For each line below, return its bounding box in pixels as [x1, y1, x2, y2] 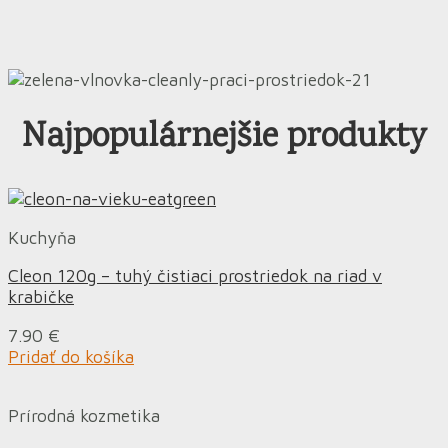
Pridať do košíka [8, 345, 134, 367]
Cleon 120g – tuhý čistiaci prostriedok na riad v [8, 265, 382, 287]
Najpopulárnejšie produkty [22, 113, 426, 165]
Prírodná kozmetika [8, 405, 160, 427]
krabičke [8, 286, 74, 308]
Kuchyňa [8, 226, 76, 248]
